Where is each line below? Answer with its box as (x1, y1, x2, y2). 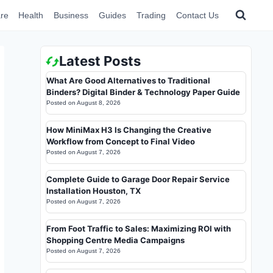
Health (18, 10, 44, 20)
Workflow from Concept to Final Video (46, 136, 195, 146)
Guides (99, 10, 127, 20)
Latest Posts (59, 53, 141, 69)
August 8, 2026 (77, 99, 121, 106)
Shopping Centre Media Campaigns (46, 235, 185, 245)
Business (54, 10, 89, 20)
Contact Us (175, 10, 219, 20)
